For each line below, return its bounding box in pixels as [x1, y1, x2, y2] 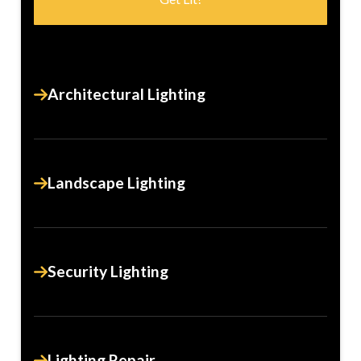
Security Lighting [47, 262, 168, 281]
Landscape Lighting [47, 173, 185, 193]
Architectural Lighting [47, 85, 205, 104]
